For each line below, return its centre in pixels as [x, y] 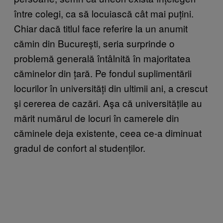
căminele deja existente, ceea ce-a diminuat [108, 132]
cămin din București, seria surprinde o [94, 43]
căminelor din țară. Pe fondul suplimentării [103, 73]
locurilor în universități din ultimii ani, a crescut [111, 88]
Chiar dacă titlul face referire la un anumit [101, 28]
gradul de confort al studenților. [80, 147]
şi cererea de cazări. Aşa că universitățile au [108, 103]
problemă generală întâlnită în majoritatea [102, 58]
